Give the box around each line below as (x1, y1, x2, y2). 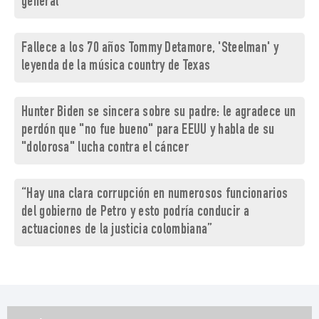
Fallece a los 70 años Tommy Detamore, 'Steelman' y (21, 41, 278, 57)
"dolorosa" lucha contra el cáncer (21, 141, 189, 157)
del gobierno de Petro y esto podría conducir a (21, 205, 249, 221)
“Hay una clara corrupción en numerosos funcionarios (21, 187, 288, 203)
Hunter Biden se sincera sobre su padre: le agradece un (21, 105, 296, 121)
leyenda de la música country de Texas (21, 59, 211, 75)
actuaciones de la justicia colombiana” (21, 223, 213, 239)
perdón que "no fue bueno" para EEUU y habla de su (21, 123, 275, 139)
